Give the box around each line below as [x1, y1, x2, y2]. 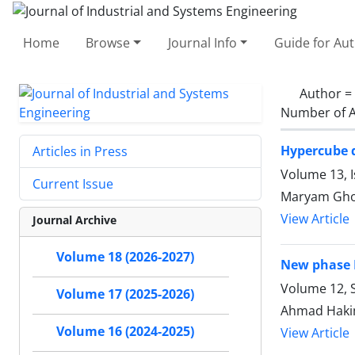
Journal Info [167, 33, 237, 52]
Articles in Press [32, 142, 128, 160]
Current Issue [32, 174, 113, 193]
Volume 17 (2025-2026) [56, 285, 194, 303]
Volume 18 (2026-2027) [56, 248, 194, 265]
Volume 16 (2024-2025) [56, 323, 194, 340]
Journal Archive [32, 212, 116, 227]
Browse [86, 33, 131, 52]
